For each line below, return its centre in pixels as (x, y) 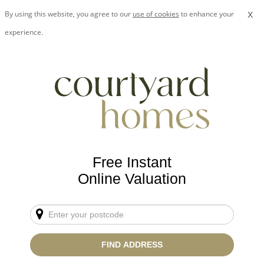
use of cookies (156, 14)
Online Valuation (132, 179)
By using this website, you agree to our (69, 14)
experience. (24, 32)
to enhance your (207, 14)
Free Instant (132, 162)
